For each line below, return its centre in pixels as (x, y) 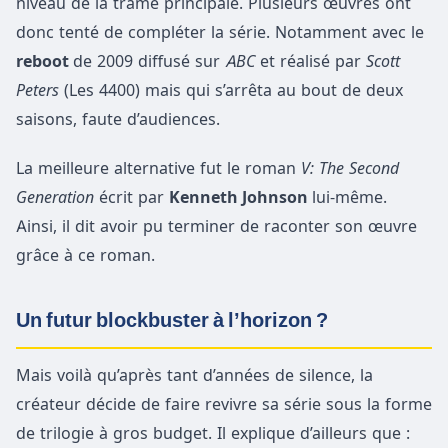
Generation (57, 197)
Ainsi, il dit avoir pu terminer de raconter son (192, 226)
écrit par (134, 197)
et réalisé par (313, 61)
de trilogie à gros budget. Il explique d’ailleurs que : (213, 433)
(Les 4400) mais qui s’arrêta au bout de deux (233, 90)
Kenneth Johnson (240, 197)
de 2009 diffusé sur (149, 61)
